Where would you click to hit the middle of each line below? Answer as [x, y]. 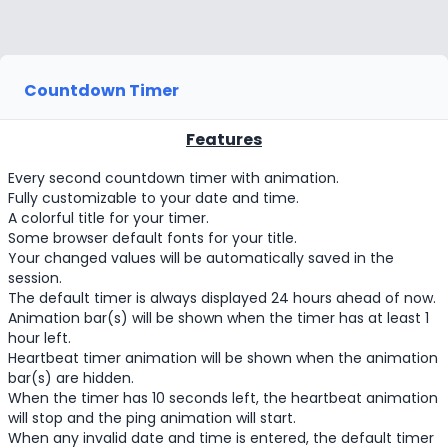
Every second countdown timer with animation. [173, 178]
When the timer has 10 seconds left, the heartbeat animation [223, 398]
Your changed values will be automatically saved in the [201, 258]
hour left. [39, 338]
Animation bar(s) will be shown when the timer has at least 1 [218, 318]
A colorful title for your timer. [108, 218]
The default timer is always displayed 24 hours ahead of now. [222, 298]
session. [35, 278]
